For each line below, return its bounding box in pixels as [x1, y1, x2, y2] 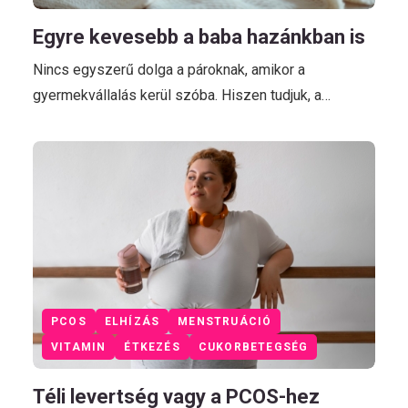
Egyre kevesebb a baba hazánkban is [33, 25, 365, 48]
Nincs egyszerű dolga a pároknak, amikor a [33, 60, 305, 78]
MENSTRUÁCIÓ [178, 314, 272, 328]
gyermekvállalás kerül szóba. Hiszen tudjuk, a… [33, 86, 331, 104]
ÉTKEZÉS [124, 340, 180, 353]
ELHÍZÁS [104, 314, 160, 328]
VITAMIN [51, 340, 107, 353]
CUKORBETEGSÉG [198, 340, 309, 353]
